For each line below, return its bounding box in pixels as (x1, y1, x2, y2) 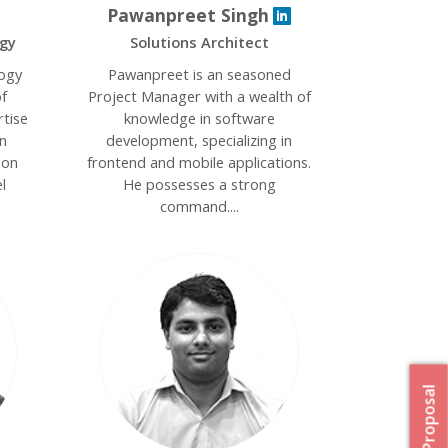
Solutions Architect (129, 32, 269, 52)
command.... (159, 196, 239, 216)
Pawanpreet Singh (107, 3, 270, 27)
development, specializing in (106, 130, 293, 150)
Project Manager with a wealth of (87, 86, 311, 106)
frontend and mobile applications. (87, 152, 312, 172)
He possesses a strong (122, 174, 276, 194)
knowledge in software (123, 108, 275, 128)
